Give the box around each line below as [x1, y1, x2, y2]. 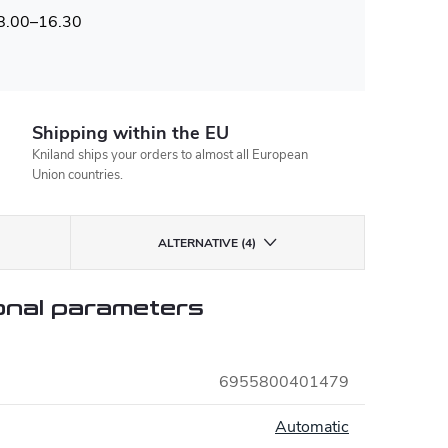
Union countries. [32, 166, 124, 184]
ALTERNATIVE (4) [157, 235, 256, 251]
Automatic [275, 416, 349, 438]
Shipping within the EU [32, 121, 230, 145]
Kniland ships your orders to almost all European [32, 146, 309, 164]
